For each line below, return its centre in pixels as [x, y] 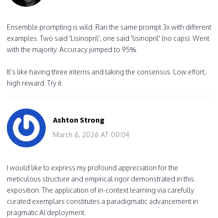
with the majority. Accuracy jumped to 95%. [72, 49]
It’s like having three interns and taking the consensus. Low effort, [106, 72]
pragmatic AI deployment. [46, 212]
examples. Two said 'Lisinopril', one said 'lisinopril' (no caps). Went [108, 38]
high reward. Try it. [35, 83]
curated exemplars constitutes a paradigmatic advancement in [102, 201]
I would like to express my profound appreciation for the [92, 167]
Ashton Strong [79, 119]
